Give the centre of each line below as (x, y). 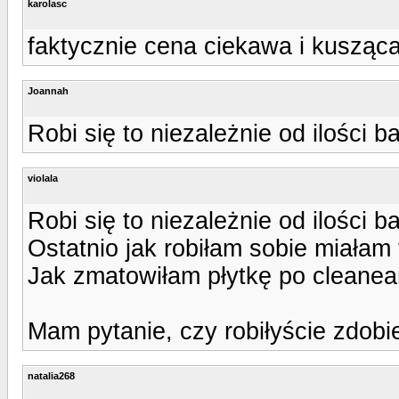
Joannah (48, 90)
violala (43, 178)
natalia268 (51, 375)
